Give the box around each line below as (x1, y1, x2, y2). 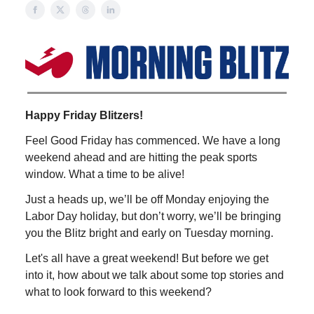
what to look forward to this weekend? (25, 286, 212, 299)
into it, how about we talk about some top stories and (25, 269, 284, 282)
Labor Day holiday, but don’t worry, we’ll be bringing (25, 210, 281, 223)
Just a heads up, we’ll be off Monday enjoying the (25, 193, 269, 206)
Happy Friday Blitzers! (25, 109, 143, 122)
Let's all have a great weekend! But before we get (25, 252, 268, 265)
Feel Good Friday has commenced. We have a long (25, 135, 280, 147)
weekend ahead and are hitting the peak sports (25, 151, 257, 164)
